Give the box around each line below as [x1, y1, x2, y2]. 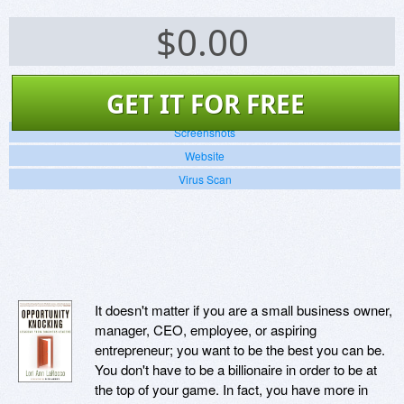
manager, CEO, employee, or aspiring [95, 320, 317, 340]
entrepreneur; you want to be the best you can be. [95, 340, 385, 360]
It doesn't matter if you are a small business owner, [95, 300, 392, 320]
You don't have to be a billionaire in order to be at [95, 360, 377, 380]
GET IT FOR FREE [106, 87, 305, 122]
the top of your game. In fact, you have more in [95, 380, 368, 399]
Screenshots [174, 124, 235, 141]
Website [185, 148, 225, 164]
